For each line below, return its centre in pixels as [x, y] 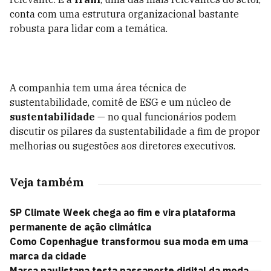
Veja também [47, 182]
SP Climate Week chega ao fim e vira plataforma [122, 212]
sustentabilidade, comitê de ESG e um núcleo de [120, 102]
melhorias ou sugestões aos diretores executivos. [122, 146]
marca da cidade [48, 256]
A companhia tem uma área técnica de [98, 88]
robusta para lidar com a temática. [89, 28]
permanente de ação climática [80, 227]
